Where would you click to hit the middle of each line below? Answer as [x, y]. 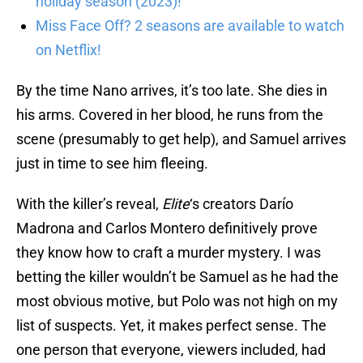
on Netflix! [68, 50]
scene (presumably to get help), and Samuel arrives [181, 139]
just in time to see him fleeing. [112, 164]
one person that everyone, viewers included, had [171, 350]
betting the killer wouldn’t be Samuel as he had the [177, 277]
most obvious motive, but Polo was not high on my [177, 301]
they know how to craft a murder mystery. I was [169, 253]
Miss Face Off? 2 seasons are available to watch [190, 26]
